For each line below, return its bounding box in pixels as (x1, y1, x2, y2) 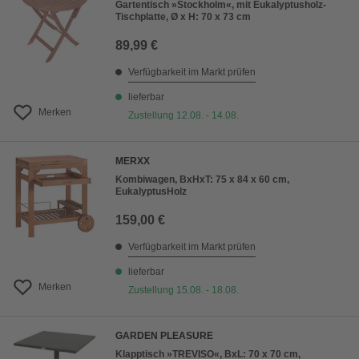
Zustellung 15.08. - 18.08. (128, 284, 239, 296)
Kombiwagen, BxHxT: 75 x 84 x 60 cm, (115, 174, 289, 186)
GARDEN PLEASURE (115, 330, 213, 342)
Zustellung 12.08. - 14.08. (128, 110, 239, 122)
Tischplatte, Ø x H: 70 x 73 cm (115, 11, 251, 23)
